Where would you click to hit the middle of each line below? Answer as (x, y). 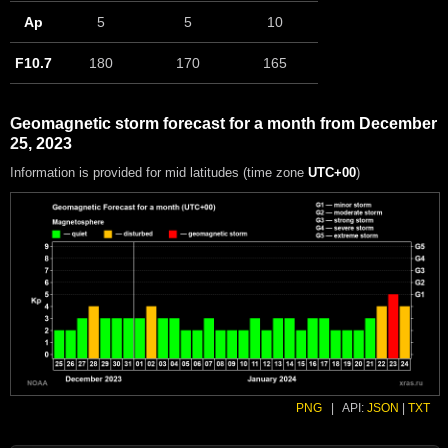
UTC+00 (332, 173)
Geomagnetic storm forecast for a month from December (223, 124)
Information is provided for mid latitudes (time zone (159, 173)
